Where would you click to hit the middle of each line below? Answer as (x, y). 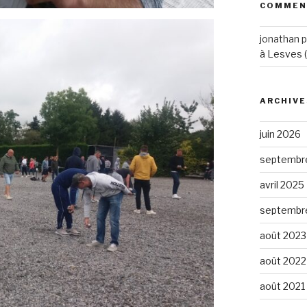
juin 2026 (280, 134)
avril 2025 (282, 184)
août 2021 (282, 286)
